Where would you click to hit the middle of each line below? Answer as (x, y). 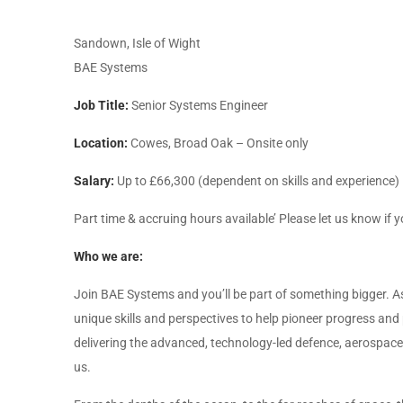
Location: (101, 143)
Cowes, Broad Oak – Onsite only (218, 143)
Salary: (94, 181)
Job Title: (101, 105)
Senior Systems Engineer (198, 105)
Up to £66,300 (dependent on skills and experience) (257, 181)
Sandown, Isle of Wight (137, 43)
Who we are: (108, 256)
